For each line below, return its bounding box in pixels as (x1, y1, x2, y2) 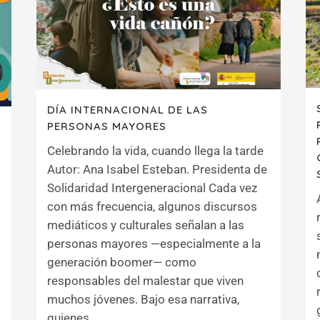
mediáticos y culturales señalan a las (47, 218, 244, 233)
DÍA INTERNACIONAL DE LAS (47, 103, 208, 117)
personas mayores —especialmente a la (47, 236, 261, 251)
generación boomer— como (47, 255, 196, 270)
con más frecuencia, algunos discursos (47, 199, 257, 214)
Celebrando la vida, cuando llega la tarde (47, 144, 264, 159)
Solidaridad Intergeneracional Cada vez (47, 181, 257, 196)
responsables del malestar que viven (47, 274, 244, 289)
